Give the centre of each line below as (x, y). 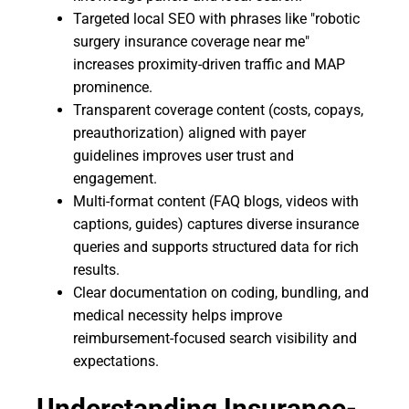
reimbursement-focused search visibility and (215, 338)
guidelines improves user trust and (184, 156)
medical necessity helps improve (178, 315)
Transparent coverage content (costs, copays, (218, 110)
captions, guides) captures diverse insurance (216, 224)
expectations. (116, 361)
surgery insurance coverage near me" (191, 42)
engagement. (115, 178)
